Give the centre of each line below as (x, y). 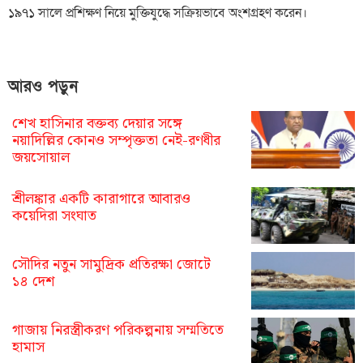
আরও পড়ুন (43, 87)
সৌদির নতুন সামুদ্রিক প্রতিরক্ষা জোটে (111, 265)
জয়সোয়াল (41, 158)
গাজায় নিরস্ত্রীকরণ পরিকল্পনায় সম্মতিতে (118, 330)
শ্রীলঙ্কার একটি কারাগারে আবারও (101, 199)
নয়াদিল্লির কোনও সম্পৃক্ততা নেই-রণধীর (116, 141)
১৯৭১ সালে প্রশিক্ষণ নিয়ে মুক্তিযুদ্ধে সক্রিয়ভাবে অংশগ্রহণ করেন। (158, 13)
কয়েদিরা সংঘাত (54, 216)
